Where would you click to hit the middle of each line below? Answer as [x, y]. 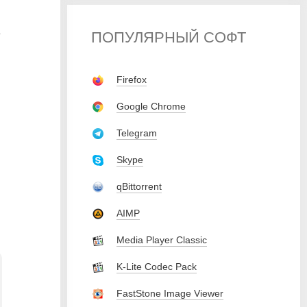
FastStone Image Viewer [170, 293]
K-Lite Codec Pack [157, 267]
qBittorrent [139, 186]
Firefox [132, 79]
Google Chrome [151, 106]
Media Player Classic [162, 240]
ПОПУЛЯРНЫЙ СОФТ [169, 37]
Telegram [137, 133]
